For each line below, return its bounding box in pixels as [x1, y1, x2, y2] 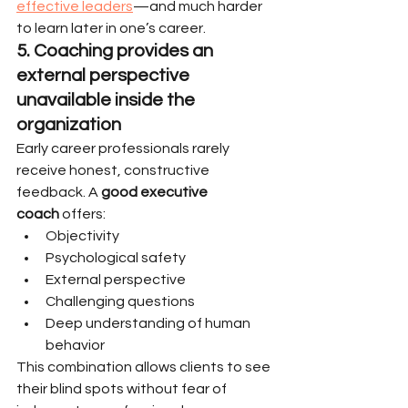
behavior [46, 338, 105, 352]
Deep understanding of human [46, 316, 253, 331]
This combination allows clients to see [16, 360, 273, 374]
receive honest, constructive [16, 163, 212, 178]
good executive [101, 185, 210, 199]
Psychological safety [46, 250, 186, 265]
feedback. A [16, 185, 101, 199]
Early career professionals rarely [16, 141, 232, 156]
